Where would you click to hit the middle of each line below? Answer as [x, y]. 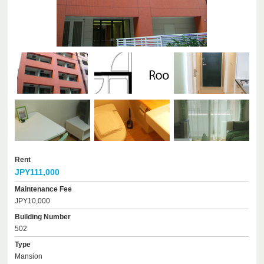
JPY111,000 [37, 172]
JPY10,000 [33, 201]
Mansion [29, 256]
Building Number [43, 217]
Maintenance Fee [44, 189]
